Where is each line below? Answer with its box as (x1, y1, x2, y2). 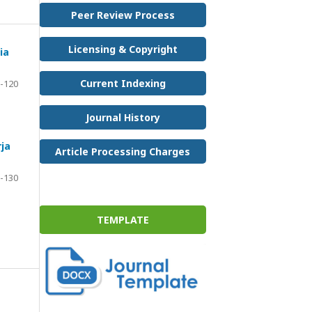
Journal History (85, 110, 160, 124)
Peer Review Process (70, 8, 175, 22)
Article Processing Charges (55, 144, 190, 158)
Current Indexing (79, 76, 166, 90)
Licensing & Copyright (68, 42, 178, 56)
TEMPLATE (96, 212, 149, 226)
